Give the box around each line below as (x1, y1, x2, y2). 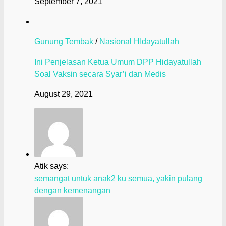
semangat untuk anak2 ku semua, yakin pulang (34, 174, 202, 183)
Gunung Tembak (34, 37, 93, 46)
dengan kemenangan (34, 186, 110, 195)
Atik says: (34, 162, 69, 171)
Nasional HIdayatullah (99, 37, 179, 46)
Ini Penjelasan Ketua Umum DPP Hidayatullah (34, 58, 201, 67)
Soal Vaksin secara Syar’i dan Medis (34, 70, 166, 79)
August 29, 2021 (34, 90, 93, 99)
